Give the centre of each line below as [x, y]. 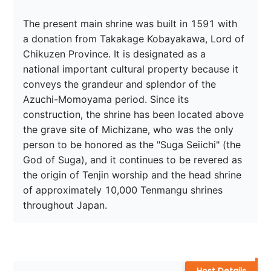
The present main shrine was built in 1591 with [132, 24]
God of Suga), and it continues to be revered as [134, 160]
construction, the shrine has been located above [135, 115]
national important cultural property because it [132, 69]
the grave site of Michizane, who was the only [130, 130]
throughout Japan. [65, 205]
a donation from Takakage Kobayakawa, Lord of [135, 39]
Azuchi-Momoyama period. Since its [108, 100]
